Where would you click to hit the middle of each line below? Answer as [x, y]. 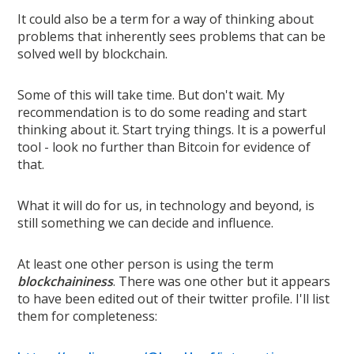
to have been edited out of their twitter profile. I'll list [174, 299]
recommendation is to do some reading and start [162, 112]
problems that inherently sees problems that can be [172, 36]
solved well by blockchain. [93, 54]
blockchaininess [66, 281]
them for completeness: [88, 316]
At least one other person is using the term [146, 264]
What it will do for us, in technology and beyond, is [166, 205]
